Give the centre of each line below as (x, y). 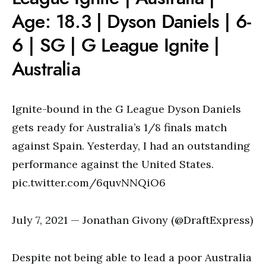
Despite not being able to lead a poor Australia (132, 257)
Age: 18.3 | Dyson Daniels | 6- (132, 21)
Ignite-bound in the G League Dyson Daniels (126, 109)
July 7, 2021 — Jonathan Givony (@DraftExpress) (132, 220)
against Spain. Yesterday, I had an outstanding (131, 146)
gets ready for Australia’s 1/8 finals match (119, 127)
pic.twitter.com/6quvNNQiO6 (89, 183)
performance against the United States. (113, 164)
